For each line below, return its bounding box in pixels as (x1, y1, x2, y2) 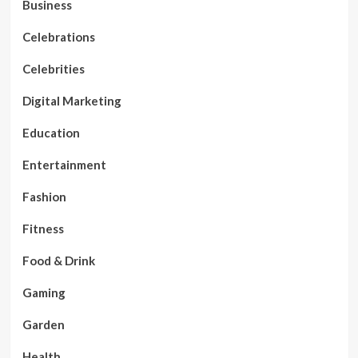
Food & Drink (22, 253, 95, 268)
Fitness (22, 221, 64, 236)
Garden (22, 317, 65, 332)
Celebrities (22, 62, 85, 76)
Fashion (22, 189, 66, 204)
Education (22, 125, 80, 140)
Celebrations (22, 30, 95, 44)
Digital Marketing (22, 93, 121, 108)
